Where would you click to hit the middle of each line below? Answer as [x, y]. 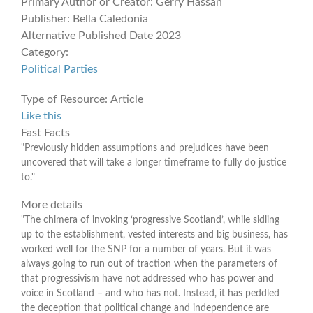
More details [52, 204]
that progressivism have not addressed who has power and [147, 278]
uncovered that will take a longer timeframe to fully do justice [154, 162]
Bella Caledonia [110, 19]
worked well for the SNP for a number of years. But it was [146, 249]
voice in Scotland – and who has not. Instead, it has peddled [150, 293]
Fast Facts [45, 132]
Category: [45, 52]
